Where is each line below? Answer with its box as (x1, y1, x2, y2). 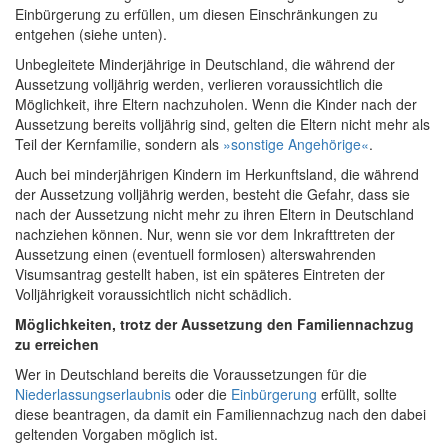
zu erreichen (15, 334, 99, 355)
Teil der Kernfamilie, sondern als (15, 134, 223, 155)
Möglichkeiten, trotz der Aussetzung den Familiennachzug (15, 314, 414, 335)
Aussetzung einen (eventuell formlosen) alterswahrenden (15, 244, 376, 265)
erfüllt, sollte (317, 384, 397, 405)
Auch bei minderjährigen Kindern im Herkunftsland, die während (15, 164, 419, 185)
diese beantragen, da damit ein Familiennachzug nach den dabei (15, 404, 426, 425)
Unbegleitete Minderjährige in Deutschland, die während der (15, 54, 395, 75)
